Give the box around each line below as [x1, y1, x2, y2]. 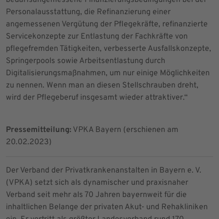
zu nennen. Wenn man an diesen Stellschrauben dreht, [6, 80, 198, 90]
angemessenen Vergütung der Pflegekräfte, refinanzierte [6, 19, 208, 29]
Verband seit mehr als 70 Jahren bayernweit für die [6, 190, 187, 200]
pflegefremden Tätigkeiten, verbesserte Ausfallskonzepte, [6, 44, 211, 54]
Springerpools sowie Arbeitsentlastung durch [6, 56, 165, 66]
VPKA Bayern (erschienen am [71, 125, 178, 135]
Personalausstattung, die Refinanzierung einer [6, 7, 171, 17]
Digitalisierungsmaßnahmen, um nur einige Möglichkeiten [6, 68, 210, 78]
